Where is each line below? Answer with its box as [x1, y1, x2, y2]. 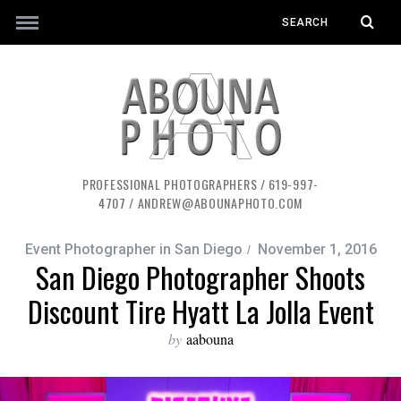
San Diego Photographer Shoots [36, 256, 365, 298]
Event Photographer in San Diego [24, 241, 243, 258]
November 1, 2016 [257, 241, 377, 258]
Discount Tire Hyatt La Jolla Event [27, 290, 374, 332]
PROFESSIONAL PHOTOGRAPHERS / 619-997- [82, 175, 319, 193]
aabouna [185, 329, 234, 348]
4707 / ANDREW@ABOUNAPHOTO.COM [98, 193, 303, 212]
